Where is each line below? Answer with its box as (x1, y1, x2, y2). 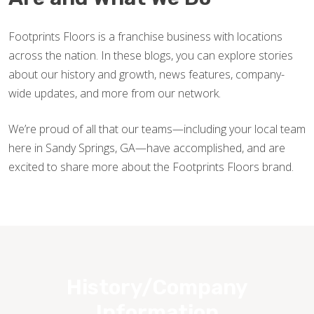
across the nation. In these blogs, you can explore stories (8, 48, 293, 63)
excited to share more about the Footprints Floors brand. (8, 159, 294, 175)
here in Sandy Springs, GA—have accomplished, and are (8, 140, 285, 156)
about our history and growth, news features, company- (8, 67, 285, 82)
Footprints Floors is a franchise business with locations (8, 29, 282, 44)
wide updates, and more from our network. (8, 86, 221, 101)
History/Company (66, 275, 248, 300)
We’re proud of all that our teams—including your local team (8, 121, 306, 137)
